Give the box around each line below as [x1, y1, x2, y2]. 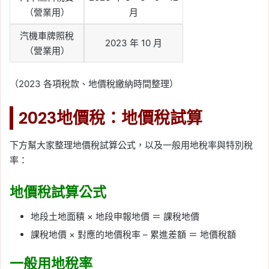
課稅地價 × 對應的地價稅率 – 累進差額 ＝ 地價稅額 [31, 228, 236, 240]
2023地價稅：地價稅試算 [19, 106, 202, 129]
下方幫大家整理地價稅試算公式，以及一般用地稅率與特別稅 [10, 139, 253, 151]
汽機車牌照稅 [20, 30, 74, 42]
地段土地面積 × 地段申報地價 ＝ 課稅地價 [31, 210, 199, 222]
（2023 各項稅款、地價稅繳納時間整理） [10, 77, 178, 89]
